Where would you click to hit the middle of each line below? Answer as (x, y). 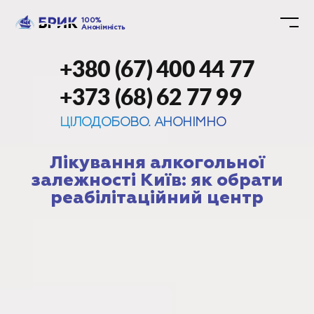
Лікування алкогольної (157, 163)
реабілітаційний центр (157, 198)
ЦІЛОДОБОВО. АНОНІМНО (143, 123)
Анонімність (103, 27)
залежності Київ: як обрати (157, 180)
